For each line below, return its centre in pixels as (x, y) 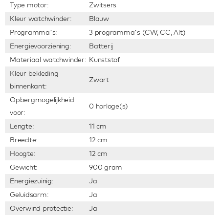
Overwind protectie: (42, 208)
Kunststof (105, 60)
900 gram (106, 167)
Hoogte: (23, 153)
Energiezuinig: (32, 181)
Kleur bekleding (34, 73)
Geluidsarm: (29, 195)
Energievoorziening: (41, 46)
